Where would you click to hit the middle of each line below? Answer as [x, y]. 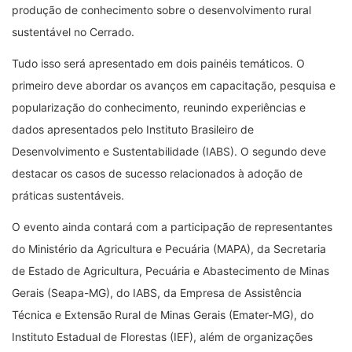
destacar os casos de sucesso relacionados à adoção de [157, 173]
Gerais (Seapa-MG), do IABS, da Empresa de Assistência [157, 292]
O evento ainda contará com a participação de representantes [172, 226]
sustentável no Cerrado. [73, 31]
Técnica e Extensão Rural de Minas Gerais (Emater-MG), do [163, 314]
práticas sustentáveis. [68, 195]
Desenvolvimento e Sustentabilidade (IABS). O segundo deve [169, 151]
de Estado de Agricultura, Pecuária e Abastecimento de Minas [170, 270]
